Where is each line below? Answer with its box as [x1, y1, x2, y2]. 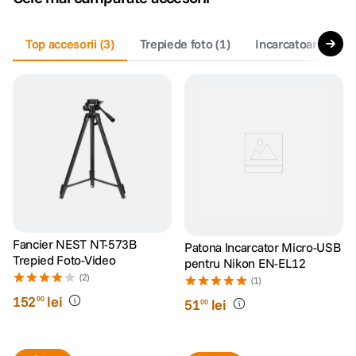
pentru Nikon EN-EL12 [184, 255, 306, 271]
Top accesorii [25, 36, 97, 52]
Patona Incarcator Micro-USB [184, 239, 341, 255]
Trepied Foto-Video [13, 252, 117, 268]
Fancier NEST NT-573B [13, 236, 137, 252]
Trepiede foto [139, 36, 213, 52]
